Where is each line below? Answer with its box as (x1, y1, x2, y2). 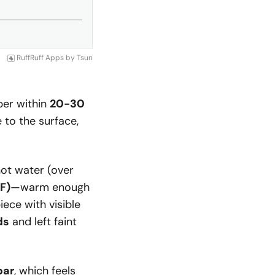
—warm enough (10, 180, 90, 195)
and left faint (9, 214, 77, 229)
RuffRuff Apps (17, 53, 64, 63)
